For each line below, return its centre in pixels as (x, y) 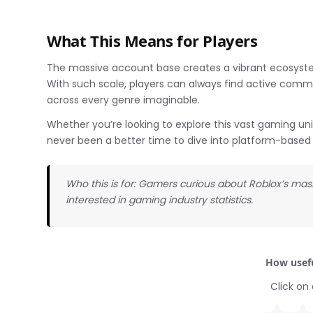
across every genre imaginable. (124, 100)
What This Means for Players (152, 40)
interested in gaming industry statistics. (160, 199)
